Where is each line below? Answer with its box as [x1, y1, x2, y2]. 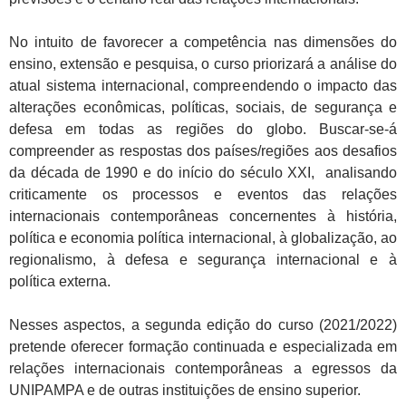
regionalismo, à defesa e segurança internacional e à [9, 251, 397, 267]
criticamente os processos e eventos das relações [9, 186, 397, 202]
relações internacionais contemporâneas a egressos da [9, 360, 397, 376]
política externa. [9, 273, 111, 289]
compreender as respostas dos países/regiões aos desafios [9, 142, 397, 159]
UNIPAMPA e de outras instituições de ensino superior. [9, 382, 361, 398]
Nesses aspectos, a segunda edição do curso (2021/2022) [9, 316, 397, 333]
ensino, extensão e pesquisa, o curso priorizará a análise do [9, 55, 397, 72]
